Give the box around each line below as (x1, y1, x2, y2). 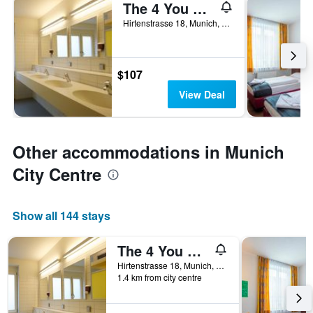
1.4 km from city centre (117, 271, 202, 284)
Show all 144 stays (13, 208, 110, 224)
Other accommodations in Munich (13, 140, 284, 164)
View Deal (178, 87, 225, 102)
